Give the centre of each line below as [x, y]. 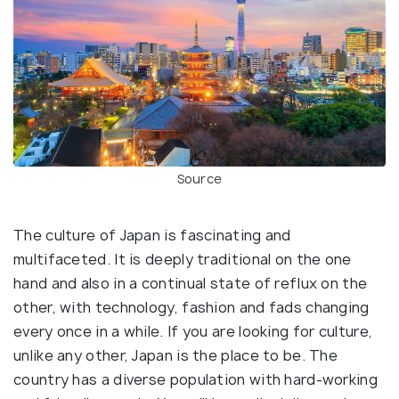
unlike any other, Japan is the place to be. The [176, 356]
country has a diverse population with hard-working [195, 380]
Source [199, 179]
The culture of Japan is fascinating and [152, 236]
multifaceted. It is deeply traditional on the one [183, 260]
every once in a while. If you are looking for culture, [193, 332]
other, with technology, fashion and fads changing [191, 308]
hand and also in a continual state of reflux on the [191, 284]
